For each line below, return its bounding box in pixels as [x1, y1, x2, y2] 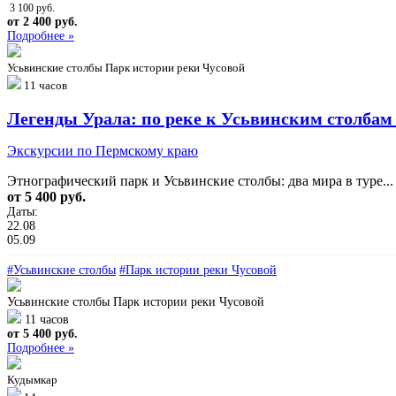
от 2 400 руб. [7, 14, 78, 28]
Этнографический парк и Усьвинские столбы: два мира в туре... [7, 172, 393, 188]
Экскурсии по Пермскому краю [7, 142, 198, 158]
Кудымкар [7, 372, 57, 386]
